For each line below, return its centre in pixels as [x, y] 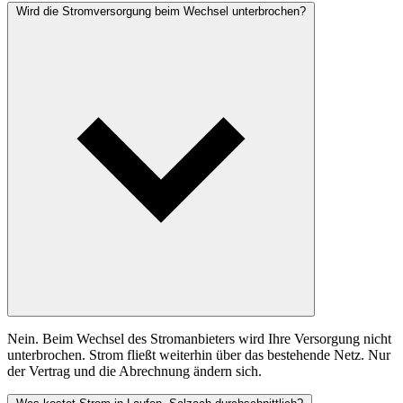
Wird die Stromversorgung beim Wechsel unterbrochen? [161, 12]
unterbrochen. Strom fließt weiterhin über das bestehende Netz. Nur [199, 355]
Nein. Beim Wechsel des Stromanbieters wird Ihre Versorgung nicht [199, 339]
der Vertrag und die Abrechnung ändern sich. [134, 372]
